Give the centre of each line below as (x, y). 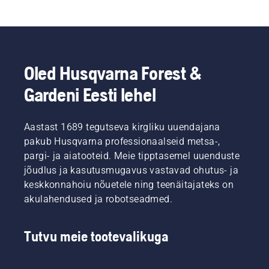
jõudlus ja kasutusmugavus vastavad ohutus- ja (131, 171)
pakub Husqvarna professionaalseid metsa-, (122, 142)
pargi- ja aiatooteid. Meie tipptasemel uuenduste (132, 156)
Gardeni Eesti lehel (90, 95)
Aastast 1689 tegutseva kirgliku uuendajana (122, 127)
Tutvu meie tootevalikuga (96, 237)
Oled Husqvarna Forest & (113, 73)
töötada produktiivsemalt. (134, 24)
